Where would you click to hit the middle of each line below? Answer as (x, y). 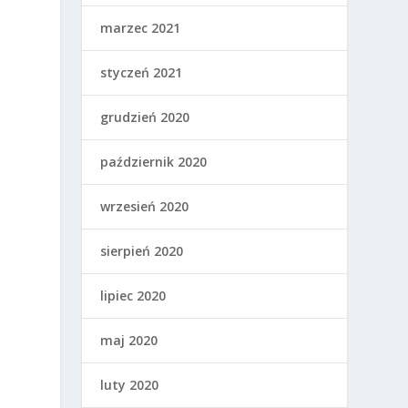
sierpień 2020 (142, 250)
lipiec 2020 (133, 295)
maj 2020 (129, 340)
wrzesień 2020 (145, 206)
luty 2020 (130, 384)
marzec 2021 (141, 27)
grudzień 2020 (145, 117)
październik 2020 (154, 161)
